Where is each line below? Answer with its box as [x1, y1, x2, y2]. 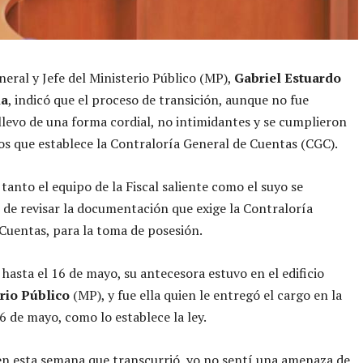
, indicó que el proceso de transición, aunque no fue [8, 90, 309, 109]
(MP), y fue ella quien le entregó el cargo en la [70, 285, 342, 304]
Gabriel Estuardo [234, 68, 341, 87]
